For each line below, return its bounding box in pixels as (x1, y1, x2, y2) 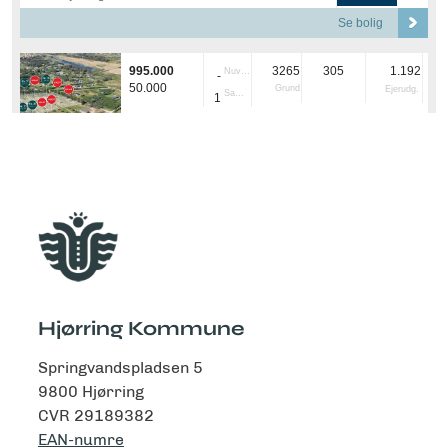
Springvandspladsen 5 (38, 358, 203, 378)
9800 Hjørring (38, 382, 144, 402)
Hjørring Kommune (38, 315, 245, 341)
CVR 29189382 (38, 406, 154, 426)
